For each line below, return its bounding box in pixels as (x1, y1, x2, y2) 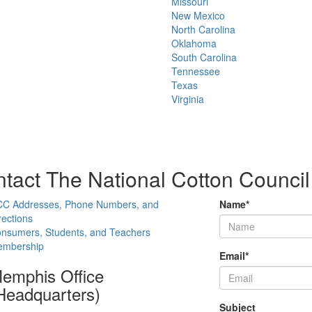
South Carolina (171, 50, 237, 64)
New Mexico (171, 8, 225, 22)
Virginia (171, 92, 204, 106)
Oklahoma (171, 36, 217, 50)
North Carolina (171, 22, 235, 36)
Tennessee (171, 64, 220, 78)
